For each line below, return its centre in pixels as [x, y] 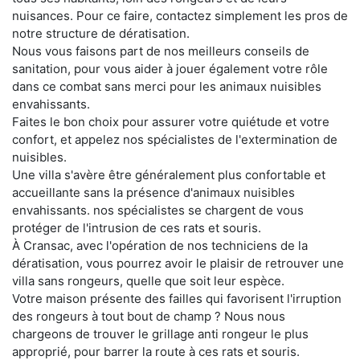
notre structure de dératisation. [101, 33]
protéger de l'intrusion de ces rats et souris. [137, 227]
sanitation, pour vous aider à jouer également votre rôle [170, 68]
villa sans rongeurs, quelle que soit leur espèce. [148, 280]
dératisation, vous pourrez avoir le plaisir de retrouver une [178, 263]
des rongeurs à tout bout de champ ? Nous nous [149, 316]
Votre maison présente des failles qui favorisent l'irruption [177, 298]
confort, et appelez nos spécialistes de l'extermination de [175, 139]
